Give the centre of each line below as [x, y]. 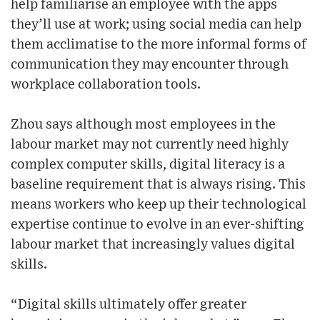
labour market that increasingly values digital [153, 245]
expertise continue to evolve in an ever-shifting [157, 225]
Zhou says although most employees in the [143, 125]
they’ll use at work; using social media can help [156, 25]
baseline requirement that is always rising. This [158, 185]
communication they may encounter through [150, 65]
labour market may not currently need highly [150, 145]
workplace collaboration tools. [106, 85]
